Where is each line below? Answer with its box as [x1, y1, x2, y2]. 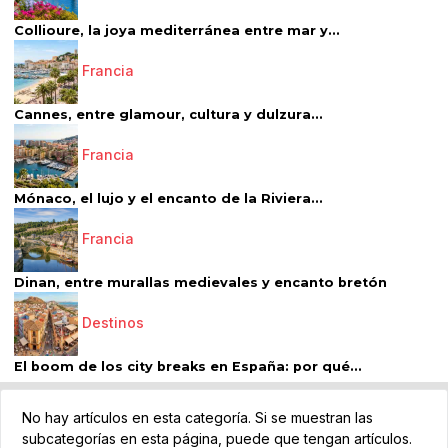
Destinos [82, 314, 144, 332]
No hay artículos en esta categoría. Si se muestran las [22, 409, 373, 427]
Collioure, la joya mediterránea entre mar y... [14, 23, 340, 39]
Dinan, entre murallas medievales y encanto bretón [14, 275, 387, 291]
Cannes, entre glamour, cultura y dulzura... [14, 107, 323, 123]
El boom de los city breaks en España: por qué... [14, 359, 362, 375]
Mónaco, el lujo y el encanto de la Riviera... [14, 191, 323, 207]
